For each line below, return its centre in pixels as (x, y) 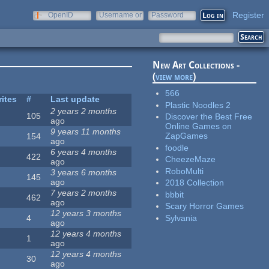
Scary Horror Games (205, 206)
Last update (75, 99)
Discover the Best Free (209, 117)
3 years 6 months (84, 173)
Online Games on (199, 126)
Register (248, 15)
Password (168, 15)
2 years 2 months (84, 111)
